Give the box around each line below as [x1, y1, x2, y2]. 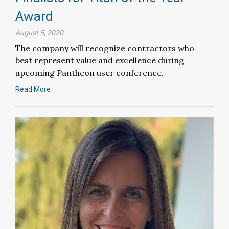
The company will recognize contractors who [15, 43, 194, 54]
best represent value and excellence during [15, 55, 184, 66]
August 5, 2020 [15, 29, 63, 37]
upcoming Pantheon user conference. [15, 67, 164, 78]
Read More [15, 85, 51, 94]
